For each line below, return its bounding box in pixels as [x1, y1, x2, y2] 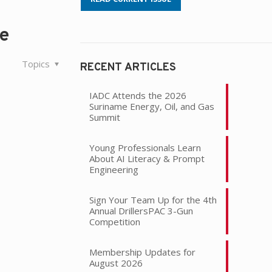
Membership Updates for [89, 245, 195, 258]
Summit [89, 110, 120, 123]
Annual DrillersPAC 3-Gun [89, 204, 193, 217]
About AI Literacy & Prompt [89, 152, 205, 165]
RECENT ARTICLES [80, 60, 176, 75]
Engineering [89, 163, 138, 175]
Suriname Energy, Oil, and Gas [89, 100, 214, 112]
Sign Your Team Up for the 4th [89, 193, 217, 206]
